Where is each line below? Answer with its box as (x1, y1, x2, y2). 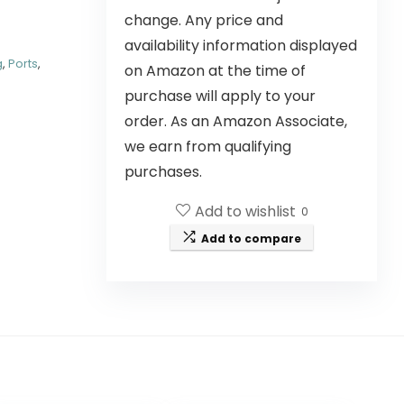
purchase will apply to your (124, 86, 316, 106)
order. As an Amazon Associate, (124, 111, 347, 132)
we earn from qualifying (124, 136, 291, 157)
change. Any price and (124, 10, 283, 31)
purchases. (124, 161, 202, 182)
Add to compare (201, 231, 301, 246)
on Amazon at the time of (124, 60, 306, 81)
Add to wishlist (194, 201, 296, 223)
